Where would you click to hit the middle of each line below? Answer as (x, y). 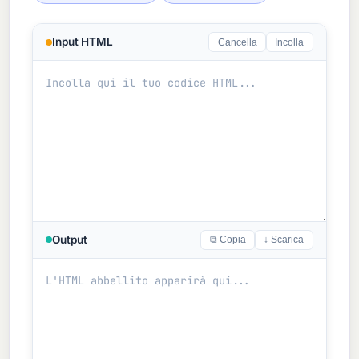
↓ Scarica (284, 240)
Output (70, 239)
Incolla (290, 42)
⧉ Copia (228, 240)
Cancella (237, 42)
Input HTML (83, 42)
